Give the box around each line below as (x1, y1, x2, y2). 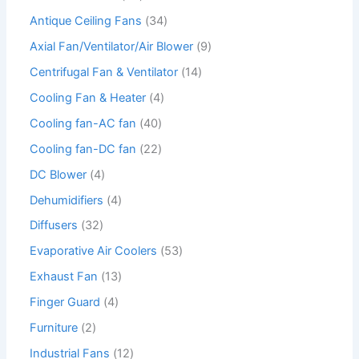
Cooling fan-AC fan (30, 115, 137, 131)
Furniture (30, 321, 79, 336)
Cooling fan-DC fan (30, 141, 137, 156)
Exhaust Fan (30, 269, 99, 284)
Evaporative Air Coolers (30, 244, 158, 259)
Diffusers (30, 218, 79, 233)
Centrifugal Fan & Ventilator (30, 64, 179, 79)
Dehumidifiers (30, 192, 104, 208)
